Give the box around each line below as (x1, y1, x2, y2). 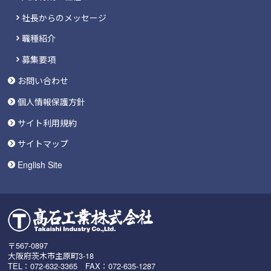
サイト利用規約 (18, 116, 77, 129)
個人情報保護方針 (18, 95, 86, 108)
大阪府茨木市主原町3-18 (8, 249, 94, 261)
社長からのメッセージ (21, 11, 106, 24)
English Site (18, 158, 63, 171)
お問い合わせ (18, 74, 69, 87)
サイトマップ (18, 137, 69, 150)
